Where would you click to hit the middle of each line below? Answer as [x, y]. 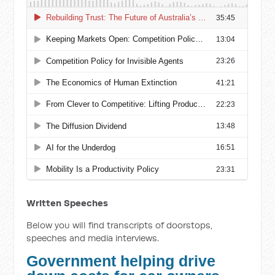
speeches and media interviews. [93, 238]
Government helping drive [121, 261]
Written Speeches [68, 203]
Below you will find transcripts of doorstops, [120, 225]
